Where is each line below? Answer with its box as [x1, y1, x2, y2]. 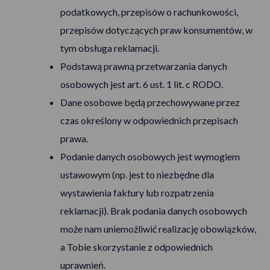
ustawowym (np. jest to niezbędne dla [60, 169, 214, 180]
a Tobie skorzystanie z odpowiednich [60, 241, 213, 253]
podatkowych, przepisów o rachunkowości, [60, 6, 238, 17]
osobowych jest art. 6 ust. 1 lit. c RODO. [60, 78, 223, 90]
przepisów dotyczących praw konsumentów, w [60, 24, 253, 36]
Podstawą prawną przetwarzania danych [60, 60, 227, 72]
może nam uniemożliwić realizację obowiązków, [60, 223, 256, 234]
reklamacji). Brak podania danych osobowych [60, 205, 247, 216]
